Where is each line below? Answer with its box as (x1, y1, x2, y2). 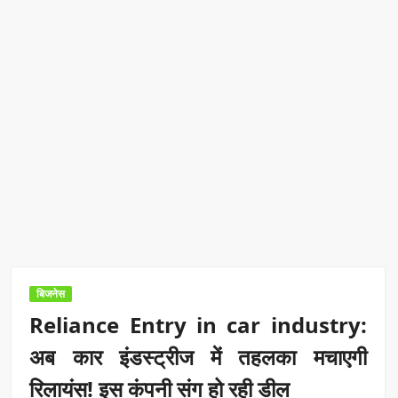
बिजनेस (36, 286, 66, 302)
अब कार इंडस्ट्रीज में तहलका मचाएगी (29, 342, 367, 372)
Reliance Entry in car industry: (29, 310, 367, 340)
